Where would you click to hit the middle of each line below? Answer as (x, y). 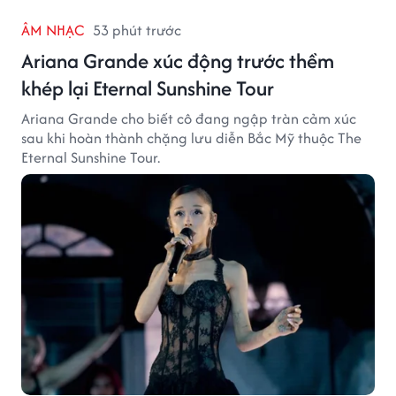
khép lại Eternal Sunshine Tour (148, 88)
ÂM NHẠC (53, 30)
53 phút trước (137, 30)
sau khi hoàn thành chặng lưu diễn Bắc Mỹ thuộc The (191, 137)
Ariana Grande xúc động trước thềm (178, 60)
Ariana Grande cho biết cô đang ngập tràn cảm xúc (189, 118)
